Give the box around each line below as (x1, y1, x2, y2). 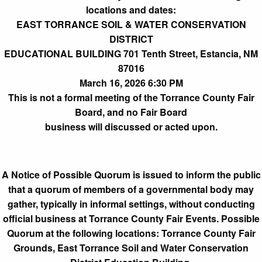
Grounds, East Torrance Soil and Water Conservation (13, 240, 249, 254)
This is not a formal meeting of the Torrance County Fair (8, 90, 254, 104)
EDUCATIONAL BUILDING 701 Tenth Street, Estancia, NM (4, 46, 258, 60)
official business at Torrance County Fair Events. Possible (2, 211, 260, 225)
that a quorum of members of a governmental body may (8, 182, 254, 196)
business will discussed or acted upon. (44, 119, 218, 133)
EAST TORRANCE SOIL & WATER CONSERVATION (16, 17, 246, 31)
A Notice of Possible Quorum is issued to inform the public (1, 167, 261, 181)
